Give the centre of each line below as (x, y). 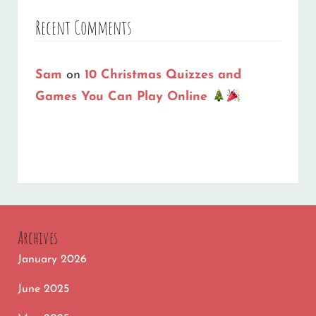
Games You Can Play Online (123, 97)
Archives (38, 237)
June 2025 (43, 289)
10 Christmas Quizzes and (163, 75)
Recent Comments (84, 28)
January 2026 (52, 259)
